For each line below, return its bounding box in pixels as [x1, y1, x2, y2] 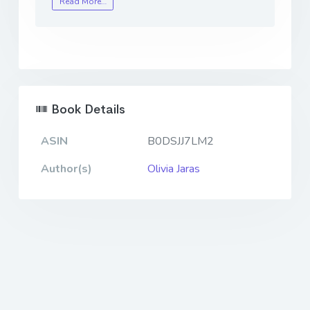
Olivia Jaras [147, 161, 200, 177]
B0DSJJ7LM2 [147, 134, 214, 149]
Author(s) [41, 161, 92, 177]
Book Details [48, 102, 125, 118]
